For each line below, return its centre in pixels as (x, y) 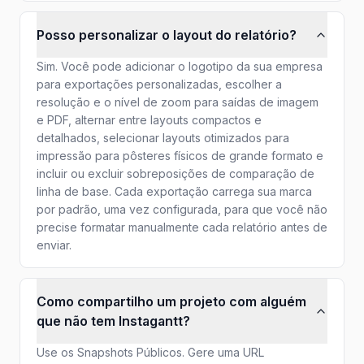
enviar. (54, 245)
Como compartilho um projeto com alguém (171, 301)
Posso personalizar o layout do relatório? (167, 35)
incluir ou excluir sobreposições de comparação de (175, 173)
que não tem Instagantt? (113, 321)
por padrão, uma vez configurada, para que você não (182, 209)
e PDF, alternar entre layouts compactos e (149, 120)
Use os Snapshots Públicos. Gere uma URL (150, 352)
